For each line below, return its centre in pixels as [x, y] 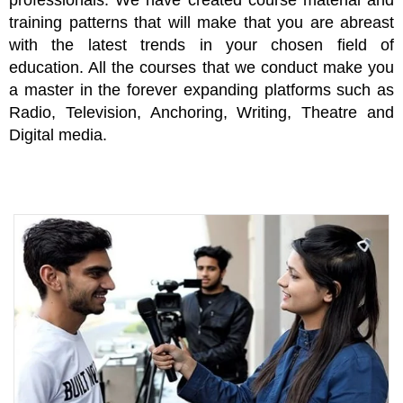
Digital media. [58, 135]
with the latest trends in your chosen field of [201, 45]
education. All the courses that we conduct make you [201, 68]
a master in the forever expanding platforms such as [201, 90]
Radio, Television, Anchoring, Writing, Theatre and [201, 113]
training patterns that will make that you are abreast [201, 23]
